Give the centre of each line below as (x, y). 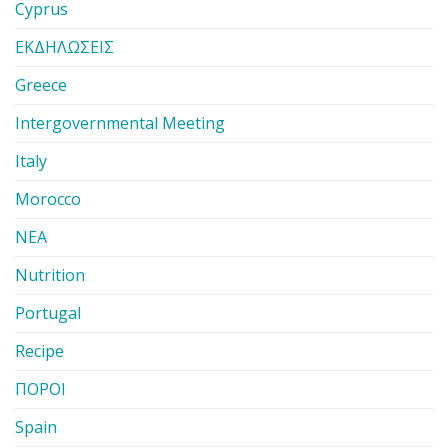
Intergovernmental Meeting (120, 122)
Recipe (39, 350)
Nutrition (50, 274)
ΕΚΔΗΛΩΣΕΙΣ (64, 46)
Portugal (48, 312)
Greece (41, 84)
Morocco (48, 198)
